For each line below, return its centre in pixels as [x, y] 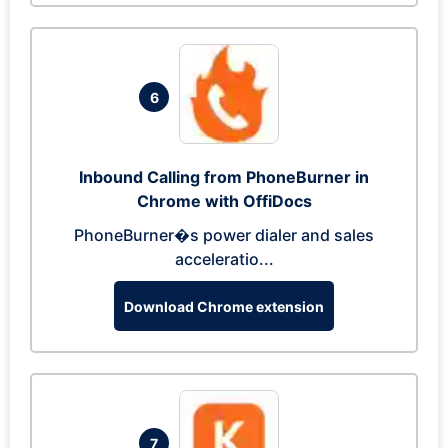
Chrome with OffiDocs [224, 201]
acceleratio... [224, 259]
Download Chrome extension [224, 306]
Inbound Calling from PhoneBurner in [224, 177]
